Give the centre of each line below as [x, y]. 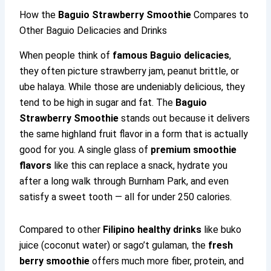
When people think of [66, 56]
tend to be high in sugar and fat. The [98, 103]
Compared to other [61, 230]
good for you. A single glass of [85, 150]
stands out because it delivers [184, 119]
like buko [222, 230]
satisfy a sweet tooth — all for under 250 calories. [126, 197]
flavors [36, 166]
